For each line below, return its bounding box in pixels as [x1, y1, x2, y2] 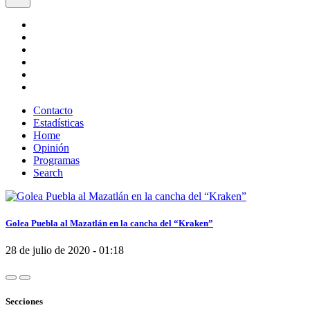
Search [33, 167, 63, 179]
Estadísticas [33, 117, 84, 129]
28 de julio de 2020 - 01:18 [6, 244, 124, 257]
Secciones [6, 295, 43, 307]
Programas [33, 154, 80, 166]
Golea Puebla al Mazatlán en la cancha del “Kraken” [6, 218, 213, 229]
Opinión [33, 142, 69, 154]
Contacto [33, 104, 73, 116]
